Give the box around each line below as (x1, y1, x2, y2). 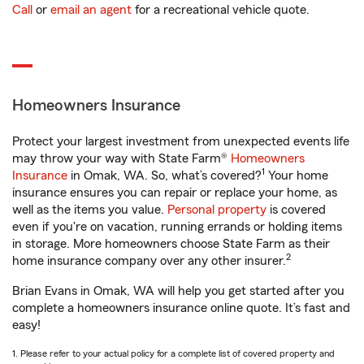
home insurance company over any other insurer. (12, 254, 286, 267)
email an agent (50, 3, 132, 16)
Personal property (167, 203, 266, 216)
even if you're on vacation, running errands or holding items (12, 220, 342, 233)
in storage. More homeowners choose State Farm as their (12, 237, 330, 250)
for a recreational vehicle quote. (132, 3, 310, 16)
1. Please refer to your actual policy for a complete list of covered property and (12, 349, 335, 358)
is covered (266, 203, 326, 216)
